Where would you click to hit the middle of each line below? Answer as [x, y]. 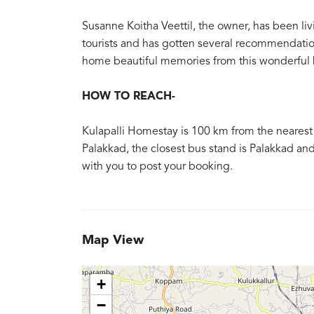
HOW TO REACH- [129, 97]
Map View [113, 240]
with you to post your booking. [157, 167]
